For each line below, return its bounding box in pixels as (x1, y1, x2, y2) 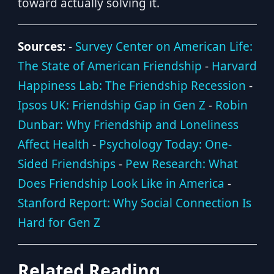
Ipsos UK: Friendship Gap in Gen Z (17, 97, 206, 113)
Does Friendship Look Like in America (17, 176, 224, 191)
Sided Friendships (17, 156, 116, 172)
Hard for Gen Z (17, 215, 100, 231)
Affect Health (17, 136, 89, 152)
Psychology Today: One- (98, 136, 232, 152)
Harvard (211, 58, 257, 74)
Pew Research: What (125, 156, 238, 172)
